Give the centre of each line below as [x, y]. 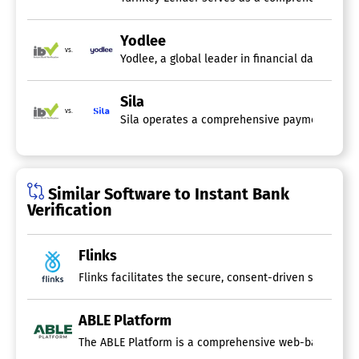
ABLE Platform [125, 321]
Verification [70, 210]
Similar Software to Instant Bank [167, 194]
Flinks [98, 256]
